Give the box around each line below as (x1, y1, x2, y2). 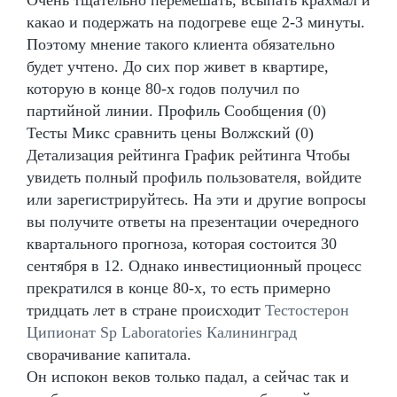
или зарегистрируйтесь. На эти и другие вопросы (27, 190, 366, 208)
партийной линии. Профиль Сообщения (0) (27, 101, 326, 120)
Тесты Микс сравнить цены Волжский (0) (27, 123, 314, 142)
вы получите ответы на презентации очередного (27, 212, 359, 230)
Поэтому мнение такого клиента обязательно (27, 35, 335, 53)
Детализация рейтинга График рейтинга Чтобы (27, 145, 350, 164)
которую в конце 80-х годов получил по (27, 79, 300, 97)
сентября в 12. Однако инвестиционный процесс (27, 256, 362, 275)
